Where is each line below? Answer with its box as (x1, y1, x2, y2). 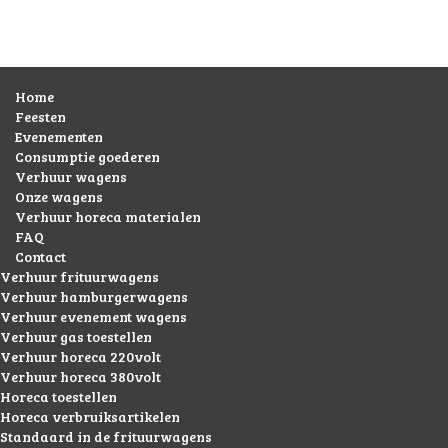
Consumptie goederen (15, 147, 160, 167)
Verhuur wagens (15, 167, 127, 187)
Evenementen (15, 127, 103, 147)
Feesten (15, 107, 66, 127)
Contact (15, 247, 66, 267)
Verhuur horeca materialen (15, 207, 201, 227)
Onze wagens (15, 187, 103, 207)
